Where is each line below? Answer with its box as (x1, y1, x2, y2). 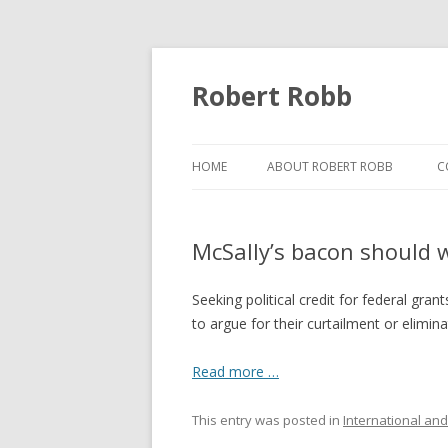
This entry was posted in (192, 411, 343, 429)
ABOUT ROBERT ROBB (267, 158, 393, 175)
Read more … (192, 362, 279, 381)
